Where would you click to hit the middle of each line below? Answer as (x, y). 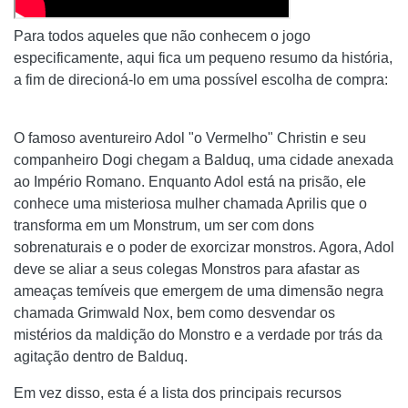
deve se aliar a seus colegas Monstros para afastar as (187, 270)
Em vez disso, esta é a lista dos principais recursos (178, 393)
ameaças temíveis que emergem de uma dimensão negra (199, 291)
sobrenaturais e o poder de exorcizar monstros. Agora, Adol (204, 248)
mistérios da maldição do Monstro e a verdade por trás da (198, 335)
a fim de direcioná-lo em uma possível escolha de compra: (201, 80)
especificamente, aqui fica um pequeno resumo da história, (203, 58)
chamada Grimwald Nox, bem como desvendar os (174, 313)
